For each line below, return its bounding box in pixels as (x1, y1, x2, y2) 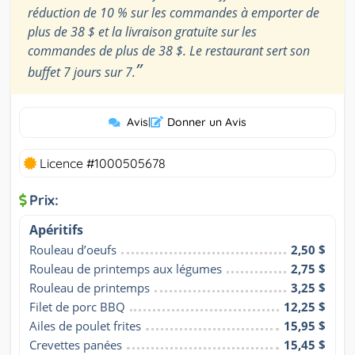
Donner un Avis (167, 115, 246, 130)
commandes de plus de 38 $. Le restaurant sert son (28, 42, 310, 60)
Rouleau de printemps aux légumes (29, 261, 222, 277)
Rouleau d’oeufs (29, 242, 116, 258)
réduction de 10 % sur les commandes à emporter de (28, 4, 319, 22)
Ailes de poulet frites (29, 318, 141, 334)
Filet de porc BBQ (29, 299, 125, 315)
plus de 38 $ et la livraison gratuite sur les (28, 23, 257, 41)
